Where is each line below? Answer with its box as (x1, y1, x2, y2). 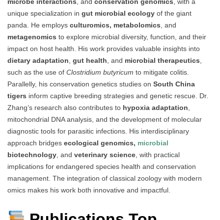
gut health (73, 56, 107, 65)
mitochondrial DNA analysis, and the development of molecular (7, 115, 202, 124)
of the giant (155, 9, 192, 18)
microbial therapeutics (125, 56, 200, 65)
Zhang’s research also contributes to (7, 104, 123, 112)
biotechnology (7, 151, 56, 159)
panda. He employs (7, 21, 70, 29)
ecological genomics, (64, 139, 136, 147)
